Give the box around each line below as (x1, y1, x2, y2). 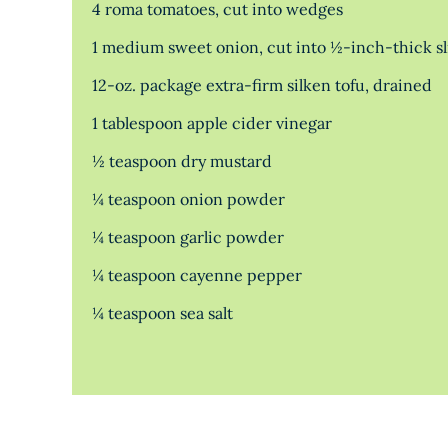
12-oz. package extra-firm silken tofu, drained (92, 75, 432, 95)
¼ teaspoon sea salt (92, 303, 233, 323)
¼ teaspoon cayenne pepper (92, 265, 302, 285)
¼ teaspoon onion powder (92, 189, 285, 209)
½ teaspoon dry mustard (92, 151, 272, 171)
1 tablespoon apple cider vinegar (92, 113, 332, 133)
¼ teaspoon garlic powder (92, 227, 284, 247)
